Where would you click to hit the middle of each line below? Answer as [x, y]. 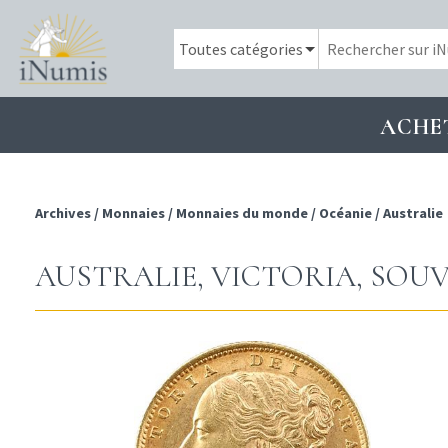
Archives [64, 213]
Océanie [345, 213]
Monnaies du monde [242, 213]
